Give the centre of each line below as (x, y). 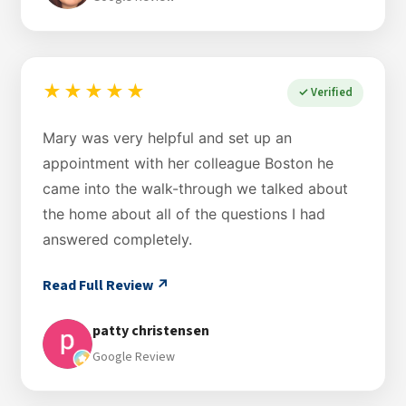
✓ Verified (325, 92)
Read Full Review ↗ (106, 285)
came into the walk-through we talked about (195, 188)
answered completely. (117, 239)
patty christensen (151, 331)
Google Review (134, 358)
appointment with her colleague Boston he (188, 163)
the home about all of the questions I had (184, 213)
